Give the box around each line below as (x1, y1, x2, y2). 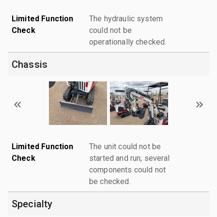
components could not (89, 165, 166, 174)
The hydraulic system (89, 14, 163, 23)
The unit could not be (89, 141, 161, 151)
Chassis (12, 58, 48, 70)
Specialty (12, 198, 53, 210)
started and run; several (89, 153, 170, 163)
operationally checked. (89, 37, 167, 46)
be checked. (89, 176, 131, 186)
